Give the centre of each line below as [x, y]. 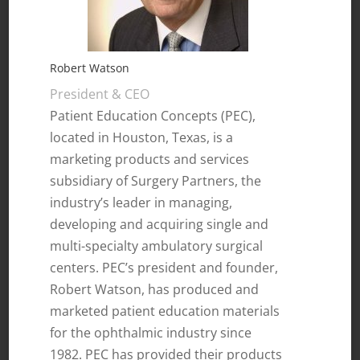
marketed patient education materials [165, 311]
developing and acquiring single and [160, 224]
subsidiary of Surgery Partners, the [156, 180]
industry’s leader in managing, [141, 202]
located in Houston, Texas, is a [142, 137]
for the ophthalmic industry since [151, 332]
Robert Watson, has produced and [155, 289]
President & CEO [100, 94]
